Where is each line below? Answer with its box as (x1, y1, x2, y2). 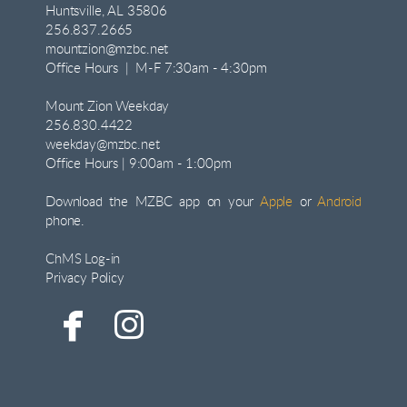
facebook (99, 306, 231, 341)
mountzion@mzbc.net (45, 42, 169, 56)
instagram (155, 306, 294, 341)
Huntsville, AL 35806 (45, 4, 168, 18)
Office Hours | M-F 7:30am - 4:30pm (45, 61, 267, 75)
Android (317, 194, 362, 209)
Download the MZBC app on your (45, 194, 260, 209)
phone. (45, 213, 85, 228)
